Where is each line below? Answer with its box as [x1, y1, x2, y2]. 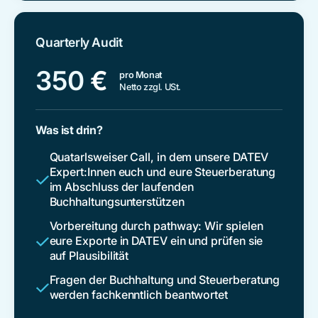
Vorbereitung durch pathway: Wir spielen [49, 219, 263, 234]
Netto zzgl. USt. [119, 82, 182, 93]
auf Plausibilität [49, 248, 129, 263]
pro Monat [119, 70, 163, 81]
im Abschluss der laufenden [49, 180, 194, 194]
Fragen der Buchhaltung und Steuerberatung [49, 272, 280, 287]
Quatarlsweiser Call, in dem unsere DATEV [49, 150, 269, 165]
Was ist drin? [35, 122, 103, 137]
